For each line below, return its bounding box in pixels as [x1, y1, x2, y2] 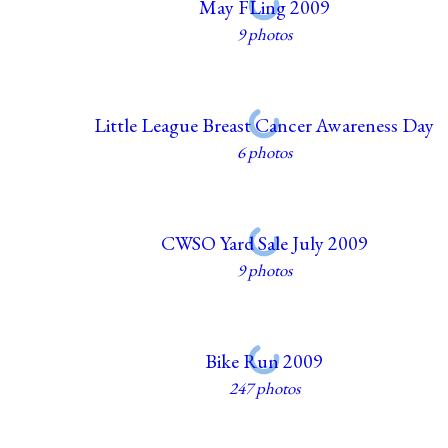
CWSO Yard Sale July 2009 [160, 229, 368, 256]
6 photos [236, 140, 292, 163]
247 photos [228, 376, 300, 399]
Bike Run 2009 [205, 347, 324, 374]
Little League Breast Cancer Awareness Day [94, 111, 435, 138]
